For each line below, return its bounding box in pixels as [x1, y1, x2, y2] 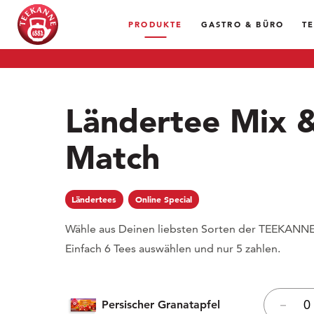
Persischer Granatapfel [101, 298, 220, 312]
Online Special [135, 193, 193, 205]
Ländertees [71, 193, 117, 205]
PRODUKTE [128, 19, 183, 29]
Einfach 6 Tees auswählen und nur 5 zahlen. [64, 242, 280, 256]
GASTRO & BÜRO [200, 19, 285, 29]
